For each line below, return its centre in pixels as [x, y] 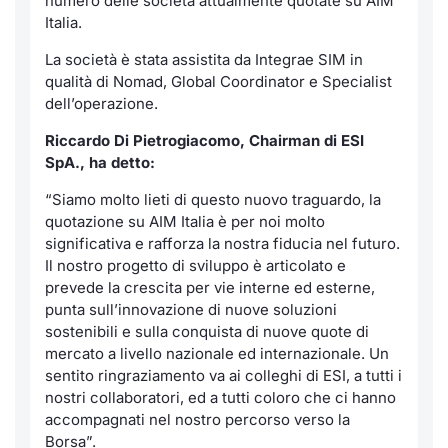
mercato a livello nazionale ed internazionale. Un [217, 353]
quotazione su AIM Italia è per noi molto [185, 221]
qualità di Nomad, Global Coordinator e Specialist [218, 81]
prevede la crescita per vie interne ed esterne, [210, 287]
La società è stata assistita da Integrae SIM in [204, 59]
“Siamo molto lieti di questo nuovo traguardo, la [213, 199]
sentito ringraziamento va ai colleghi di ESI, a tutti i [223, 375]
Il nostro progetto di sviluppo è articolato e [195, 265]
